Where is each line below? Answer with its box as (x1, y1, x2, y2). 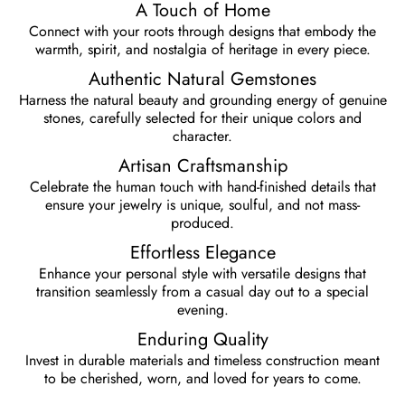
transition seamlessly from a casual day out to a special (36, 281, 369, 303)
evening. (176, 299, 229, 321)
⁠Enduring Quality (137, 326, 268, 353)
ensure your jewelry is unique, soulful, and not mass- (45, 194, 360, 216)
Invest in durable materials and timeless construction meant (25, 350, 380, 372)
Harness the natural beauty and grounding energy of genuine (18, 89, 387, 111)
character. (173, 126, 232, 147)
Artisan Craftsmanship (118, 153, 287, 180)
